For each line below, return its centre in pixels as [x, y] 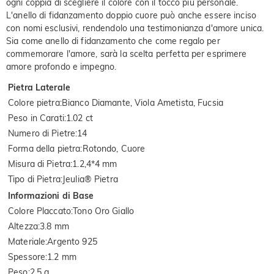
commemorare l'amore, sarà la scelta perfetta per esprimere [127, 54]
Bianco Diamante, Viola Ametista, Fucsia [142, 102]
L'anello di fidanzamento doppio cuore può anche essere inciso [131, 15]
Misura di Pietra [39, 164]
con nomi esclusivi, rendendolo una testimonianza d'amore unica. [135, 28]
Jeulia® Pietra [90, 179]
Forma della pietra [44, 148]
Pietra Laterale [39, 87]
